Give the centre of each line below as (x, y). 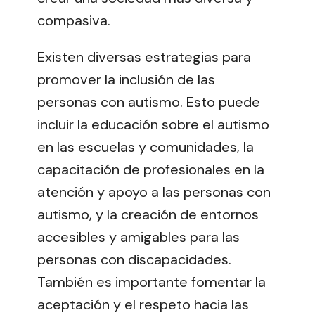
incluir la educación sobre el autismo (153, 124)
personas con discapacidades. (134, 259)
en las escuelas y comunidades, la (146, 147)
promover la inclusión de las (126, 79)
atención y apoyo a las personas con (154, 192)
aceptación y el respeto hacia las (143, 304)
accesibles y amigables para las (139, 237)
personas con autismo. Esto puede (149, 102)
